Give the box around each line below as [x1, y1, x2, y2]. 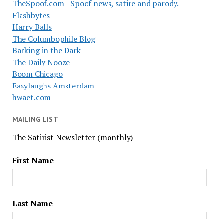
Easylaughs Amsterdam [12, 80, 94, 91]
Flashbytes [12, 10, 50, 21]
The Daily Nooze [12, 57, 70, 67]
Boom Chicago [12, 68, 63, 79]
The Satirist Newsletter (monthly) [12, 131, 133, 143]
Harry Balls [12, 22, 52, 32]
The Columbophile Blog [12, 33, 95, 44]
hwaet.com [12, 92, 51, 103]
